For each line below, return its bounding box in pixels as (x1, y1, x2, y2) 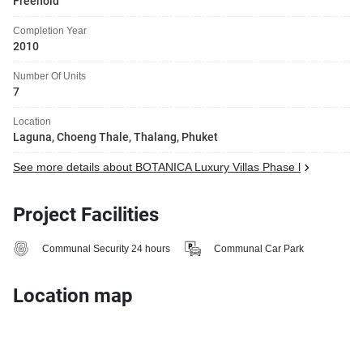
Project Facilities (13, 203, 159, 226)
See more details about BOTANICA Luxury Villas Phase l (13, 160, 301, 174)
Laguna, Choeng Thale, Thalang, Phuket (13, 130, 218, 143)
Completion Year (13, 24, 87, 36)
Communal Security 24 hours (42, 242, 170, 254)
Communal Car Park (214, 242, 304, 254)
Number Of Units (13, 70, 86, 82)
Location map (13, 284, 133, 307)
